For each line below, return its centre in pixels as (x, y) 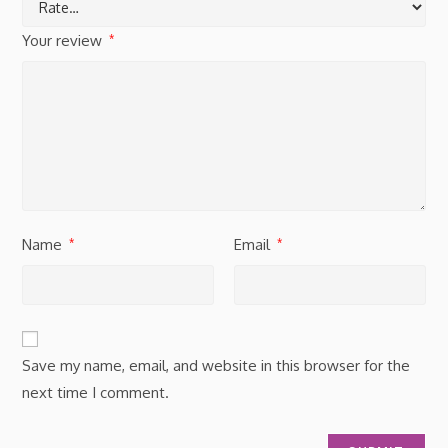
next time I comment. (96, 392)
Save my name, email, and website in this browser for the (216, 365)
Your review (64, 40)
